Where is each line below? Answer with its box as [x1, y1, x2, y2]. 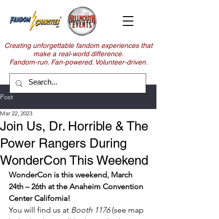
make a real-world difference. [33, 50, 124, 58]
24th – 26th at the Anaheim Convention [9, 182, 145, 191]
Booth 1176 [69, 205, 110, 215]
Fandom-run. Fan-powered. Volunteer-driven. [9, 58, 148, 66]
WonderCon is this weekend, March [9, 170, 134, 179]
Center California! [9, 194, 70, 203]
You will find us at [9, 205, 69, 215]
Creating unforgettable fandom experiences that [4, 42, 153, 49]
